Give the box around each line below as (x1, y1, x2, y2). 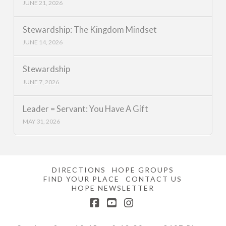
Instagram (130, 206, 177, 219)
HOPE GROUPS (111, 165, 174, 174)
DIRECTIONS (51, 165, 106, 174)
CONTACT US (126, 174, 183, 183)
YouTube (112, 206, 154, 219)
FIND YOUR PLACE (43, 174, 120, 183)
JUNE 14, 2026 (22, 38, 63, 46)
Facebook (95, 206, 141, 219)
